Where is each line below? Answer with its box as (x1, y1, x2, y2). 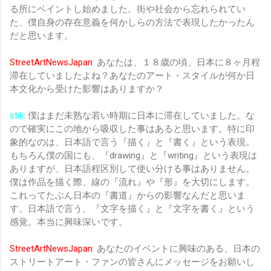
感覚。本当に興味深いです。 (10, 216, 128, 227)
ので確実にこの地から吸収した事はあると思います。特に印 (10, 123, 255, 134)
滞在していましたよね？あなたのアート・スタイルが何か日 (10, 70, 255, 81)
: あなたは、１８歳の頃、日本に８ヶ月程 (93, 56, 260, 68)
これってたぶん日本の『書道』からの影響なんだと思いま (10, 189, 246, 201)
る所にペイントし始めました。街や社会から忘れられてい (10, 3, 246, 15)
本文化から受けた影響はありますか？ (10, 83, 164, 94)
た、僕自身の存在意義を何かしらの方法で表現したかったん (10, 16, 255, 28)
